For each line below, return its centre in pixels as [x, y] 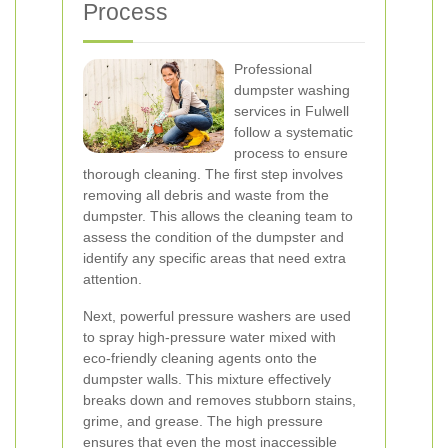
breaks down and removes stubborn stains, [219, 400]
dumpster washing [292, 90]
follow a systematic [293, 132]
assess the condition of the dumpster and [213, 237]
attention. [112, 279]
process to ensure [291, 153]
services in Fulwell [291, 111]
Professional [273, 69]
